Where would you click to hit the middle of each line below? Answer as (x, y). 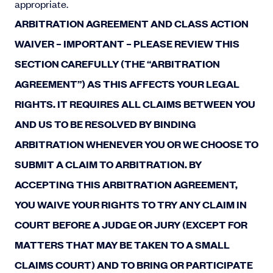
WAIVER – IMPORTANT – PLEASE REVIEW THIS (127, 44)
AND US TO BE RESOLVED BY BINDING (105, 124)
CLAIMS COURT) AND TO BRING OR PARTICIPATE (134, 265)
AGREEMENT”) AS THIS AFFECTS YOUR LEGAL (127, 84)
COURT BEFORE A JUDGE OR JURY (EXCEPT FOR (131, 225)
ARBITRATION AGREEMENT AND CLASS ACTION (132, 23)
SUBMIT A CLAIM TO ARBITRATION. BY (108, 164)
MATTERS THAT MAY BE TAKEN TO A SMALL (122, 245)
